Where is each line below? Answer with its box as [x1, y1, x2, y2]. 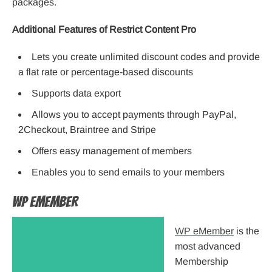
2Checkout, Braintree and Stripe [18, 124, 156, 135]
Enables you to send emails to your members [32, 166, 225, 177]
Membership [175, 256, 228, 267]
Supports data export [32, 87, 121, 98]
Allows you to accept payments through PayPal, [32, 109, 236, 120]
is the [234, 225, 259, 236]
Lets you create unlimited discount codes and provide [32, 51, 260, 62]
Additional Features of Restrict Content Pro [12, 24, 196, 35]
